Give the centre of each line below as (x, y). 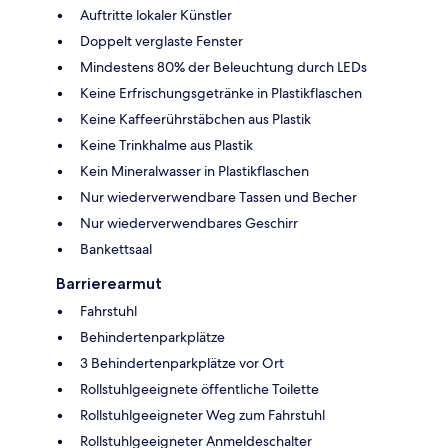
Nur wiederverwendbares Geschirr (189, 222)
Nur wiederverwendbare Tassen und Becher (218, 196)
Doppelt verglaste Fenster (161, 40)
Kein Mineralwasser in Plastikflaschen (194, 170)
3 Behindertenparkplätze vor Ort (182, 362)
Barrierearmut (109, 283)
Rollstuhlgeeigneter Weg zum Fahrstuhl (202, 414)
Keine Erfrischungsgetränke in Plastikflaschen (221, 92)
